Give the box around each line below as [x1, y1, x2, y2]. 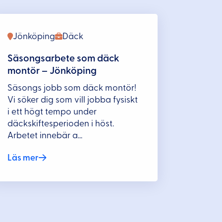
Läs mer [7, 154, 39, 163]
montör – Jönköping [7, 65, 97, 76]
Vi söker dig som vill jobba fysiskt [7, 95, 138, 104]
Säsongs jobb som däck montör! [7, 83, 137, 92]
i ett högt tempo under [7, 107, 97, 116]
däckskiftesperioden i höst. [7, 119, 114, 128]
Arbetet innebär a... [7, 131, 83, 140]
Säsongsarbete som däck [7, 53, 120, 63]
